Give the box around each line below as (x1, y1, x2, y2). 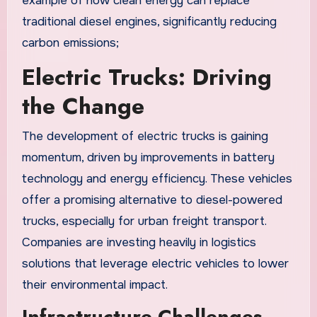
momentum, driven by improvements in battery (21, 149, 275, 165)
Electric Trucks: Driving (21, 61, 272, 94)
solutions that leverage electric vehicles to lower (21, 255, 289, 271)
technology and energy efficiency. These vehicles (21, 171, 292, 186)
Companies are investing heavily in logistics (21, 234, 256, 250)
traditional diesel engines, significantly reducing (21, 14, 277, 30)
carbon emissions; (21, 35, 119, 51)
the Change (21, 90, 144, 123)
